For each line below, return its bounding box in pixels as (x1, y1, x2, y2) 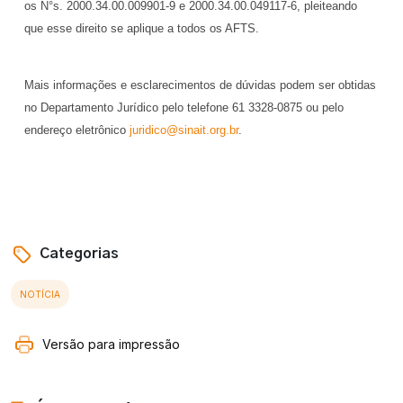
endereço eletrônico (24, 123, 130, 138)
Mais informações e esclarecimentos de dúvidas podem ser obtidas (24, 78, 376, 93)
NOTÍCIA (20, 289, 60, 300)
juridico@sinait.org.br (130, 123, 238, 138)
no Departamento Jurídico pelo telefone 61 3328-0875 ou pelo (24, 101, 344, 115)
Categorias (36, 246, 119, 262)
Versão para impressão (42, 336, 180, 352)
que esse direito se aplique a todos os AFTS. (24, 22, 259, 36)
